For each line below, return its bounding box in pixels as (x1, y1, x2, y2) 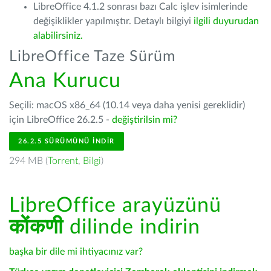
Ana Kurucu (9, 71, 121, 91)
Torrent (48, 156, 78, 166)
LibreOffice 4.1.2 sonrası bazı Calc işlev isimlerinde (33, 2, 247, 11)
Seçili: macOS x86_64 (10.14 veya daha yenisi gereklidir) (9, 100, 245, 110)
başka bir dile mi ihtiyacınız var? (9, 247, 143, 256)
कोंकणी (9, 217, 64, 238)
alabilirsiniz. (33, 31, 83, 41)
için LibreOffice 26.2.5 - (9, 115, 112, 125)
